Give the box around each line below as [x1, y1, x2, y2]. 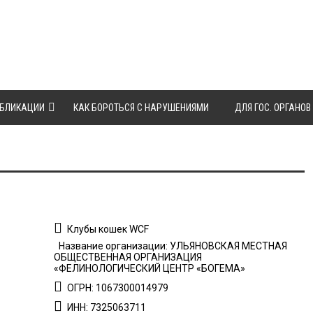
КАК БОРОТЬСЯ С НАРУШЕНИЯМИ [73, 102, 209, 113]
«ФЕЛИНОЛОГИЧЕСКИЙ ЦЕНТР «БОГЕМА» [54, 263, 246, 274]
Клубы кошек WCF [65, 224, 150, 235]
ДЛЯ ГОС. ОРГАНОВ [235, 102, 311, 113]
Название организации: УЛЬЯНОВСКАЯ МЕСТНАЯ [57, 240, 288, 252]
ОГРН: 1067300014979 [65, 282, 169, 293]
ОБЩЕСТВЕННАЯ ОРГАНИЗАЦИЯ [54, 252, 203, 263]
